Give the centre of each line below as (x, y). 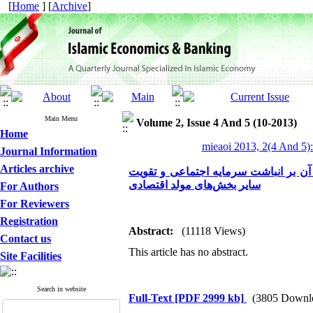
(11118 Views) (213, 231)
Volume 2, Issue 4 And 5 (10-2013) (217, 123)
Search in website (61, 289)
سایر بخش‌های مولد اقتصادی (195, 185)
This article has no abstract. (188, 252)
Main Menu (61, 118)
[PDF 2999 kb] (209, 298)
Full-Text (152, 298)
